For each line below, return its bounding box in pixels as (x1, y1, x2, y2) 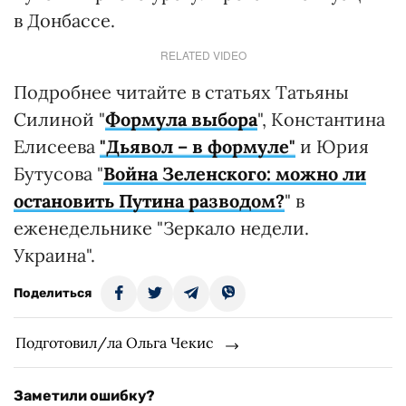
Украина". (14, 243, 95, 266)
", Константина (257, 107, 385, 130)
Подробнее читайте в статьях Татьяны (14, 80, 349, 103)
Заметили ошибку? (14, 386, 155, 404)
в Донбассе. (14, 8, 115, 32)
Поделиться (14, 285, 92, 301)
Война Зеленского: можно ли (103, 161, 366, 185)
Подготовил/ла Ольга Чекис (15, 333, 214, 352)
